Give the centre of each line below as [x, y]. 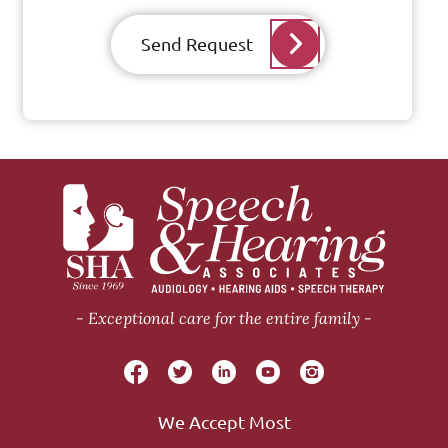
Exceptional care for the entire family [224, 317]
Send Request [196, 43]
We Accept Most [224, 421]
